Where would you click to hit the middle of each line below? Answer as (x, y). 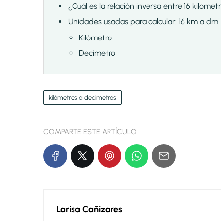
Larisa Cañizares (89, 209)
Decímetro (97, 53)
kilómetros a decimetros (83, 98)
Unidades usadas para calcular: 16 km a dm (143, 22)
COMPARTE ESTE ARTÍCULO (90, 132)
